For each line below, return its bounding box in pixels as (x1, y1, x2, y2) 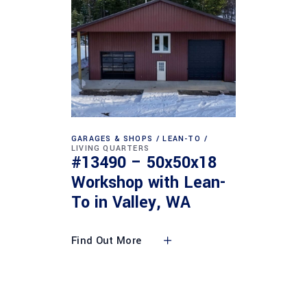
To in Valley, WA (71, 191, 191, 214)
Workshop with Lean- (71, 171, 225, 194)
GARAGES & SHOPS (71, 133, 153, 144)
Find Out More (71, 234, 142, 248)
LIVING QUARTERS (71, 143, 149, 153)
